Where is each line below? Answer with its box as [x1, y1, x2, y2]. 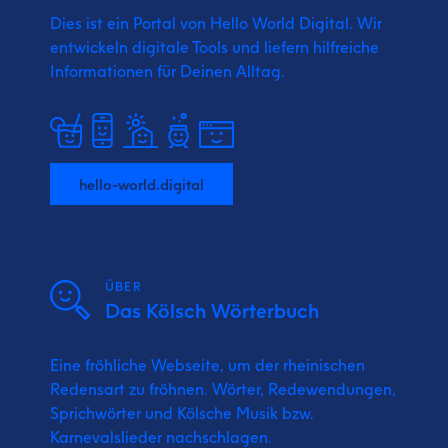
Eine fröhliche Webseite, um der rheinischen [50, 355, 365, 375]
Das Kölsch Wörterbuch [105, 299, 319, 323]
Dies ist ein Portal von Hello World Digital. [50, 13, 357, 33]
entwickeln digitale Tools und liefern [50, 37, 313, 57]
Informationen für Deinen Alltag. [50, 61, 285, 81]
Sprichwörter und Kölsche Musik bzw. [50, 403, 314, 423]
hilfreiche [313, 37, 379, 57]
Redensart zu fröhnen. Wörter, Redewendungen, [50, 379, 396, 399]
